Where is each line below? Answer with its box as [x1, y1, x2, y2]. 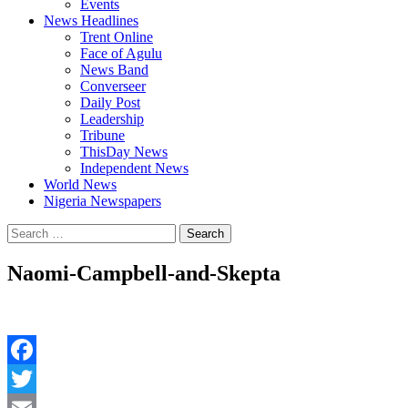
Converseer [80, 78, 146, 94]
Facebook [7, 370, 64, 386]
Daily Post [80, 95, 140, 110]
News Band [80, 62, 148, 77]
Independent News [80, 160, 189, 176]
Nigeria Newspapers [44, 193, 161, 209]
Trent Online [80, 29, 153, 45]
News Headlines [44, 13, 138, 28]
